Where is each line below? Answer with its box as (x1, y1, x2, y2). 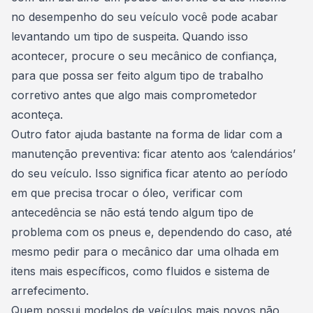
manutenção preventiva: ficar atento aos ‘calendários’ (11, 147, 296, 161)
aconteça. (11, 108, 66, 122)
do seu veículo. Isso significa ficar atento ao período (11, 166, 288, 180)
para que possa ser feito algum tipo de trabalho (11, 68, 263, 82)
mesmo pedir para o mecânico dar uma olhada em (11, 245, 279, 259)
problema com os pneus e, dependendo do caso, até (11, 225, 292, 239)
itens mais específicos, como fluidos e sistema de (11, 264, 270, 278)
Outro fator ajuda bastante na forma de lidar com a (11, 127, 282, 141)
